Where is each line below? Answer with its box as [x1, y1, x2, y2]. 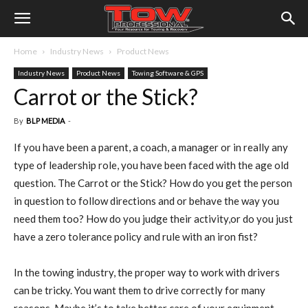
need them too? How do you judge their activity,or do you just [14, 212, 293, 225]
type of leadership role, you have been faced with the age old [14, 159, 289, 171]
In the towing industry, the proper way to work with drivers [14, 266, 280, 278]
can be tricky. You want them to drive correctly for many [14, 284, 265, 296]
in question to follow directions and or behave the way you [14, 195, 279, 207]
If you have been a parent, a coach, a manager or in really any [14, 141, 288, 153]
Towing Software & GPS [132, 69, 203, 77]
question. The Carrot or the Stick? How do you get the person [14, 177, 292, 189]
